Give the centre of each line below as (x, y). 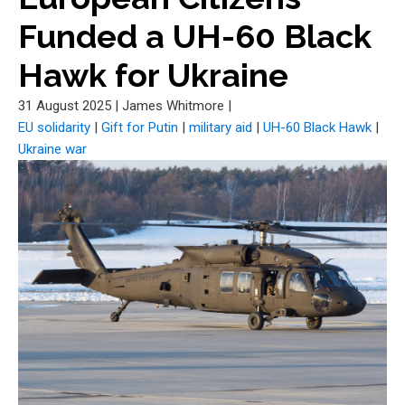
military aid (221, 127)
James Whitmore (173, 106)
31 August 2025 (65, 106)
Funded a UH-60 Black (195, 36)
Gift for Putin (140, 127)
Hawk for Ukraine (153, 75)
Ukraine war (52, 149)
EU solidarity (54, 127)
